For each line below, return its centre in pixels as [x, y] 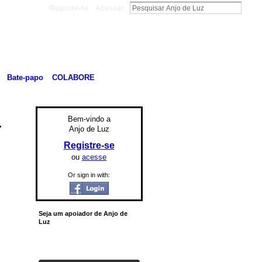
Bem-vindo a [89, 119]
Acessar [110, 8]
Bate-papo [25, 77]
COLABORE [73, 77]
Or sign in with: [89, 175]
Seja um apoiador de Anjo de [83, 214]
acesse [94, 157]
